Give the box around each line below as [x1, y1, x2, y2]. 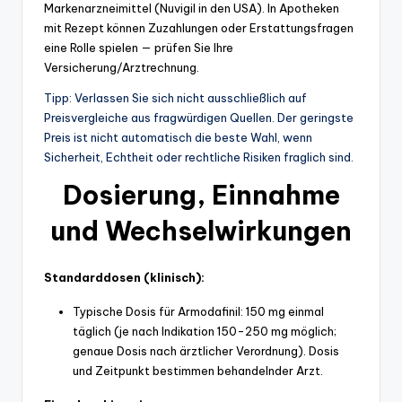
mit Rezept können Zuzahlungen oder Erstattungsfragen [44, 20, 354, 35]
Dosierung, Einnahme [62, 178, 340, 212]
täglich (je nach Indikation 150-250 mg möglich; [73, 323, 336, 338]
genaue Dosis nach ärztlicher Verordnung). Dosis [73, 343, 339, 358]
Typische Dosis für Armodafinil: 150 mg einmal [73, 303, 324, 319]
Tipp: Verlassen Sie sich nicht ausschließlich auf [44, 90, 307, 105]
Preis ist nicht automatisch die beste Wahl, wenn [44, 129, 312, 144]
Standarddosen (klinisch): [44, 269, 205, 284]
